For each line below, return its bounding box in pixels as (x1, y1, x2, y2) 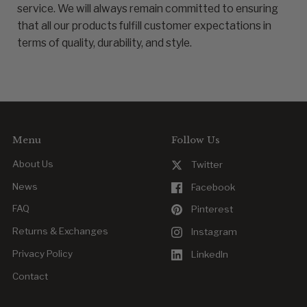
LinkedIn (191, 249, 228, 260)
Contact (12, 271, 48, 282)
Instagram (191, 226, 237, 238)
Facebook (191, 181, 235, 193)
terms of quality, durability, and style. (17, 36, 192, 49)
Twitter (191, 158, 223, 170)
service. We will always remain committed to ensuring (17, 1, 278, 15)
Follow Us (171, 134, 220, 147)
